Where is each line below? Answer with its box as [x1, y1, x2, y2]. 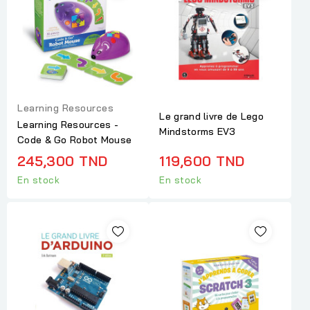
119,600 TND [159, 152, 245, 170]
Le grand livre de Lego [159, 110, 264, 123]
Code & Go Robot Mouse [17, 134, 132, 147]
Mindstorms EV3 [159, 125, 236, 138]
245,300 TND [17, 152, 108, 170]
